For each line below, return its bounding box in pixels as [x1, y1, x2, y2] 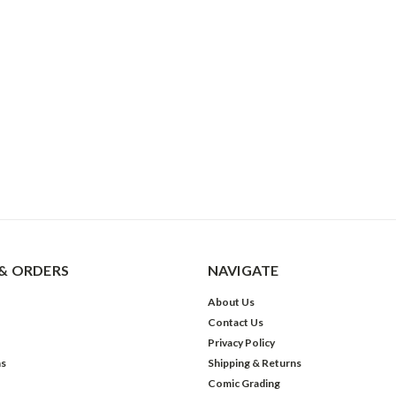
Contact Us [207, 316, 263, 329]
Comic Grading [207, 377, 280, 390]
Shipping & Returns [207, 356, 301, 369]
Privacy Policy [207, 336, 275, 349]
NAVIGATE [207, 262, 279, 278]
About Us [207, 295, 255, 308]
